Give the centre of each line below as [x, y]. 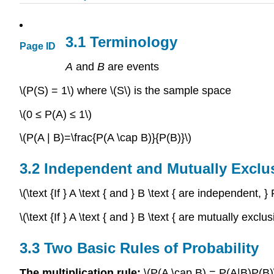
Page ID [38, 46]
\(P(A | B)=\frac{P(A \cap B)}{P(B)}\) [106, 138]
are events [132, 67]
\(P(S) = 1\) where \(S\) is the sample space [125, 90]
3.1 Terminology [121, 42]
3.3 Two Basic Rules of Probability [139, 248]
